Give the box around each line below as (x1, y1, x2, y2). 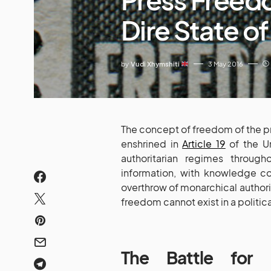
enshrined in (121, 137, 183, 150)
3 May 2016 (207, 59, 243, 68)
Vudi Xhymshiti (131, 59, 181, 68)
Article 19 (182, 137, 226, 150)
